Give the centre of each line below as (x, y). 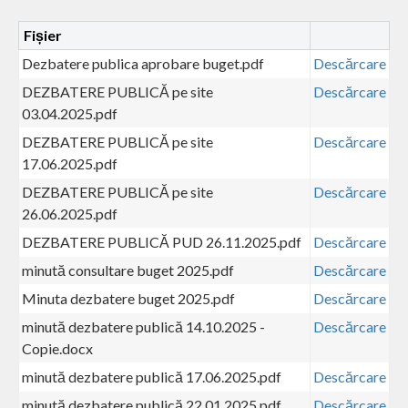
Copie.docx (57, 348)
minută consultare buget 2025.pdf (128, 270)
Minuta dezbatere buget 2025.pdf (128, 298)
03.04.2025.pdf (70, 113)
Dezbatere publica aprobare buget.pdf (143, 63)
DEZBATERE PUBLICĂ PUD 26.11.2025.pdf (162, 241)
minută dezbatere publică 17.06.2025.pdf (152, 376)
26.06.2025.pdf (70, 213)
